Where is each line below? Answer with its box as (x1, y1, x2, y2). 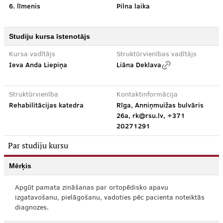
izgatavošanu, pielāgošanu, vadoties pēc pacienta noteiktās (15, 195, 205, 202)
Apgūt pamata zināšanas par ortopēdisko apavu (15, 185, 168, 192)
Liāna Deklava (116, 60, 161, 70)
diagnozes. (15, 205, 49, 212)
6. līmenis (9, 1, 40, 11)
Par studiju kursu (8, 140, 68, 151)
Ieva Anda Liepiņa (9, 60, 67, 70)
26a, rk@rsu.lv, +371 (116, 111, 185, 120)
